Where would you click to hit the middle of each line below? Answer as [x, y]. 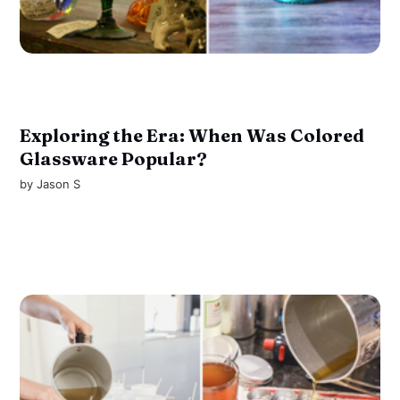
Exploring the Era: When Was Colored [192, 135]
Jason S [59, 183]
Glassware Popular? [114, 158]
